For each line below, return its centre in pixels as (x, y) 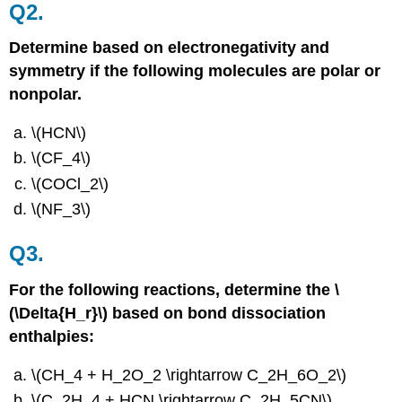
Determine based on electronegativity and (170, 48)
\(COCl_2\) (70, 184)
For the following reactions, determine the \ (175, 289)
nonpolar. (46, 95)
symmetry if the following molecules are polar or (195, 71)
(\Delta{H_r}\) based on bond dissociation (168, 313)
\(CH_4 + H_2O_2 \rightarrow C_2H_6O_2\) (189, 375)
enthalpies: (52, 336)
